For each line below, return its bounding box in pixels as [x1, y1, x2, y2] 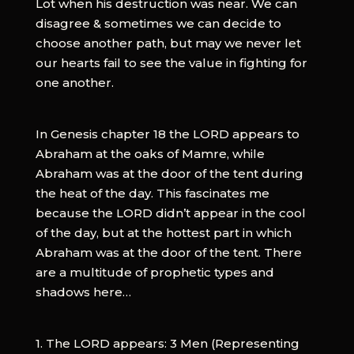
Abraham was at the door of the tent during [35, 165, 303, 181]
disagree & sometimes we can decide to [35, 15, 281, 31]
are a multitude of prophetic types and [35, 264, 274, 280]
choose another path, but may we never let [35, 35, 301, 51]
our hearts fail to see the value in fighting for [35, 55, 307, 70]
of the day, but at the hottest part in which [35, 224, 292, 240]
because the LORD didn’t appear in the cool [35, 205, 306, 220]
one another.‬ [35, 74, 114, 90]
